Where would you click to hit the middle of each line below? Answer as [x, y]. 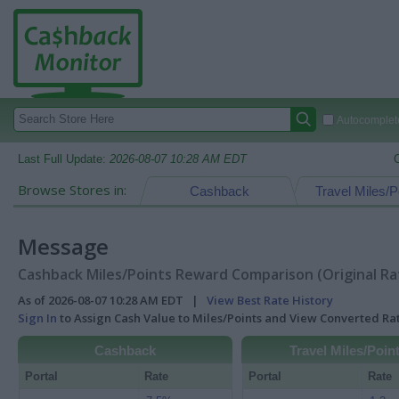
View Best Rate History [270, 300]
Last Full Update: [64, 159]
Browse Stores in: [72, 190]
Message [63, 246]
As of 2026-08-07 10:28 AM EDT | [112, 300]
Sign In [37, 318]
